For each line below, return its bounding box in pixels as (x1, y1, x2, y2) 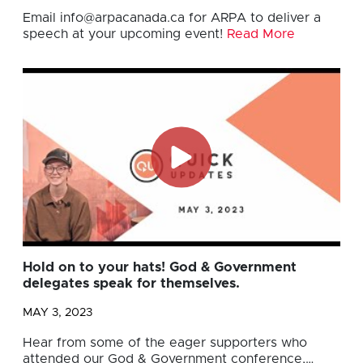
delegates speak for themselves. (23, 277, 240, 291)
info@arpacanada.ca (60, 11, 185, 24)
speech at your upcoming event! (23, 27, 227, 41)
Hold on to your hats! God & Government (23, 261, 297, 275)
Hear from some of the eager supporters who (23, 336, 307, 350)
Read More (227, 27, 295, 41)
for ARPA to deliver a (185, 11, 321, 24)
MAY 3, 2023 (23, 307, 92, 319)
